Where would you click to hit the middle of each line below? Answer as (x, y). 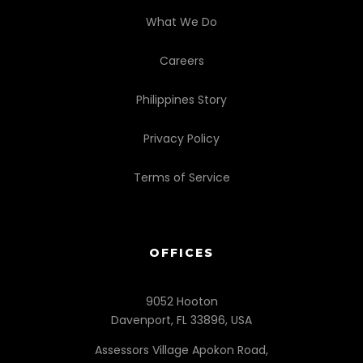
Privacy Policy (181, 139)
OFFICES (181, 253)
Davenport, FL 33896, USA (181, 320)
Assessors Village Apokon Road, (181, 350)
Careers (181, 61)
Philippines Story (181, 100)
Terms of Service (181, 177)
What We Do (181, 22)
